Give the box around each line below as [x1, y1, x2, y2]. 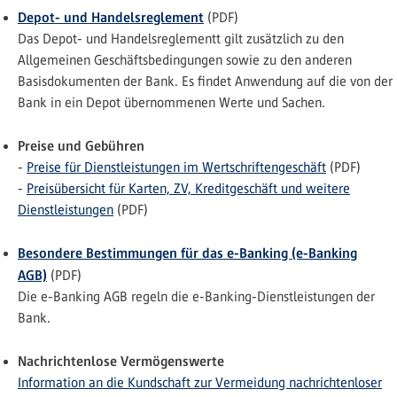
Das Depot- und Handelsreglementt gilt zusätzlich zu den [18, 31, 344, 46]
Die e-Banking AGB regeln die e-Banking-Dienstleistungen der [18, 289, 375, 304]
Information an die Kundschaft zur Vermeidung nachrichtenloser [18, 375, 382, 390]
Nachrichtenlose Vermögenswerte [18, 353, 224, 369]
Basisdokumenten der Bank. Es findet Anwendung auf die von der [18, 74, 393, 89]
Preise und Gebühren [18, 137, 144, 153]
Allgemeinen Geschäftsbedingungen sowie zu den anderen [18, 52, 352, 67]
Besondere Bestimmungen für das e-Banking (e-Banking [18, 245, 357, 261]
